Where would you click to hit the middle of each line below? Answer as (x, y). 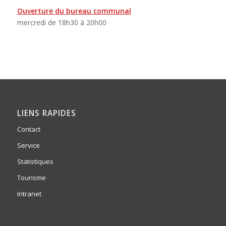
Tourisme (31, 177)
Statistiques (35, 161)
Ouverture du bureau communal (74, 11)
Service (28, 145)
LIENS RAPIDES (46, 113)
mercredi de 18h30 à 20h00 (62, 22)
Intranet (29, 193)
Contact (29, 129)
